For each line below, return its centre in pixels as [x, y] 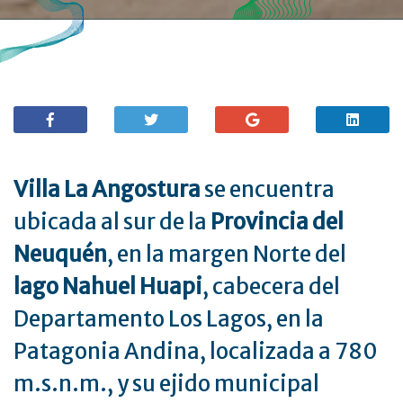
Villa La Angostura [107, 190]
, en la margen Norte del [227, 255]
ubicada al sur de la [112, 222]
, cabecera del [271, 287]
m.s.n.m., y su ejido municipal [166, 384]
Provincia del [277, 222]
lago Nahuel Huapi [108, 287]
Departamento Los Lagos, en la [169, 319]
